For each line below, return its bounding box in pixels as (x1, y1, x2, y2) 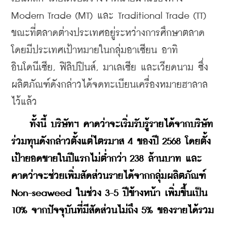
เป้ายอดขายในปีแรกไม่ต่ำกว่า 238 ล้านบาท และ (11, 154, 202, 164)
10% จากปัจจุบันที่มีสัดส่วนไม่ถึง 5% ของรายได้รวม (11, 205, 214, 215)
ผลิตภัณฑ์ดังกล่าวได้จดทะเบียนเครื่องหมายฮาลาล (11, 80, 208, 90)
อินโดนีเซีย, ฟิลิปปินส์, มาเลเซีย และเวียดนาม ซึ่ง (11, 62, 208, 72)
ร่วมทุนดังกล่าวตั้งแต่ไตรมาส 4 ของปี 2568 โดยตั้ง (11, 136, 211, 146)
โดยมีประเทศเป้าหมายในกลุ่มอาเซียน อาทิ (11, 45, 178, 55)
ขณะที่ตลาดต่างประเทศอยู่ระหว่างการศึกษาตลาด (11, 28, 205, 38)
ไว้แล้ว (11, 97, 37, 107)
